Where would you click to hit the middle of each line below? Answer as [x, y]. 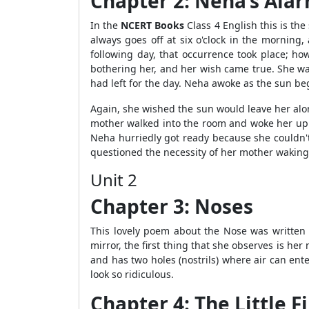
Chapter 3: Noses [172, 206]
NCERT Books [154, 25]
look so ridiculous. [132, 274]
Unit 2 [114, 180]
